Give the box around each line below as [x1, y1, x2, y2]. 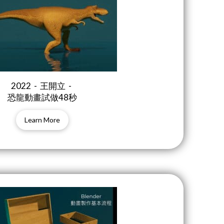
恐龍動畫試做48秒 [7, 92, 77, 103]
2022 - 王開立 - [11, 80, 73, 91]
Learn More [24, 115, 60, 124]
